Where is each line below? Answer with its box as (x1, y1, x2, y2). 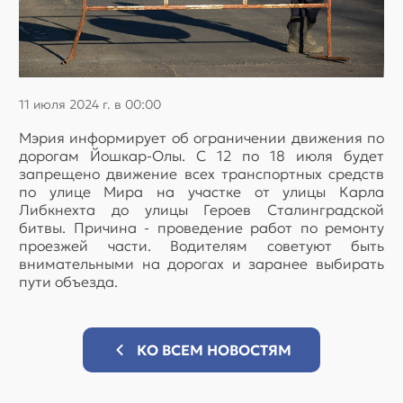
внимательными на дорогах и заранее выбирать (19, 254, 384, 273)
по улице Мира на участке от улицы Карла (19, 182, 384, 201)
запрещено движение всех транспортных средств (19, 164, 384, 183)
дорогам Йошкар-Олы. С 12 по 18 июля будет (19, 146, 384, 165)
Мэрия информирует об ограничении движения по (19, 128, 384, 147)
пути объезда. (19, 272, 118, 291)
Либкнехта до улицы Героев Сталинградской (19, 200, 384, 219)
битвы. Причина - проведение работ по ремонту (19, 218, 384, 237)
